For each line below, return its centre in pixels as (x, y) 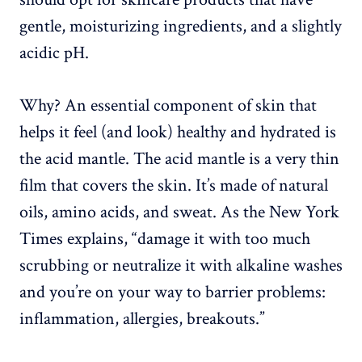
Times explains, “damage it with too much (165, 239)
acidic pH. (54, 53)
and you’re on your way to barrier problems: (173, 293)
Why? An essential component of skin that (168, 106)
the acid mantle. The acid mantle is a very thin (179, 159)
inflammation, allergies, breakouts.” (142, 319)
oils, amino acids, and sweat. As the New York (179, 213)
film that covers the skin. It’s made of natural (174, 186)
